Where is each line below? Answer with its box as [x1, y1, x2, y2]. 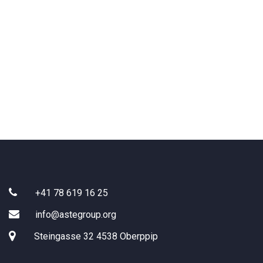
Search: [52, 21, 100, 37]
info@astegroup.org [35, 209, 116, 220]
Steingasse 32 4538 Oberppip [34, 231, 158, 242]
